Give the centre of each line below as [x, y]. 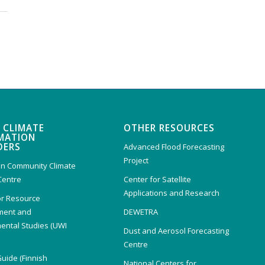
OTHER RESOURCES [169, 128]
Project [136, 160]
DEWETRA [140, 211]
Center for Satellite [157, 179]
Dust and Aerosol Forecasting [176, 230]
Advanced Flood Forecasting [174, 146]
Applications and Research [171, 193]
